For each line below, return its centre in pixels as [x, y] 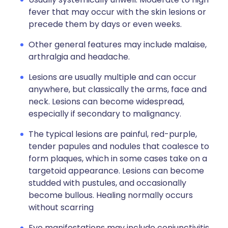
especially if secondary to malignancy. [105, 114]
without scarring [61, 207]
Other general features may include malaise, [118, 45]
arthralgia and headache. [79, 57]
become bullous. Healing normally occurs [111, 195]
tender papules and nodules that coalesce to [119, 146]
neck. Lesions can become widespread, [106, 102]
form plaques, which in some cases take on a [118, 159]
